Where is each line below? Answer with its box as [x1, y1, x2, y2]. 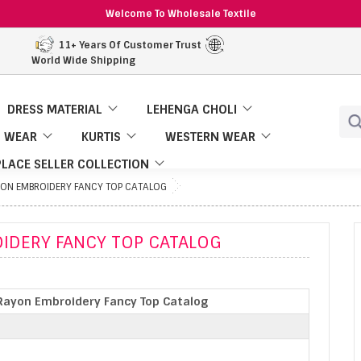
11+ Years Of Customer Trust [57, 38, 201, 52]
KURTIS [81, 129, 121, 145]
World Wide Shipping [31, 54, 135, 67]
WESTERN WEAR [165, 129, 255, 145]
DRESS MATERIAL [7, 102, 102, 118]
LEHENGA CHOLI [147, 102, 237, 118]
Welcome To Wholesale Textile [105, 7, 256, 20]
